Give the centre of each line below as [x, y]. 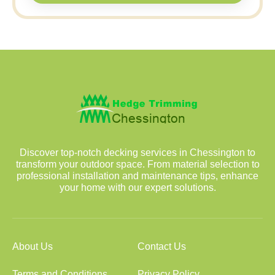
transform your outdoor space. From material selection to [137, 164]
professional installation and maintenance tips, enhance [137, 176]
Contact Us [162, 246]
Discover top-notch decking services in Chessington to [137, 153]
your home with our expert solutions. [137, 188]
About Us [33, 246]
